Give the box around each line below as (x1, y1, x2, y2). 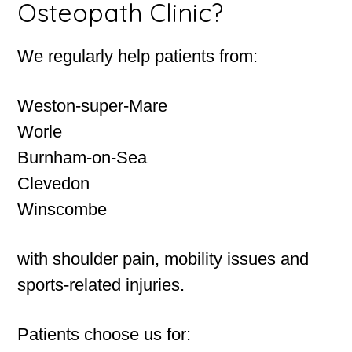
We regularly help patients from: (17, 46, 258, 67)
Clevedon (17, 174, 90, 194)
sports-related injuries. (17, 275, 185, 295)
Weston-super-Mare (17, 96, 168, 116)
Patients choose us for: (17, 324, 192, 345)
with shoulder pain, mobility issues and (17, 249, 310, 269)
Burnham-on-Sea (17, 148, 148, 168)
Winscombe (17, 200, 108, 220)
